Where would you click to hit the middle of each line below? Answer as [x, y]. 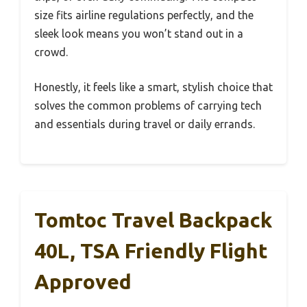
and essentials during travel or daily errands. [145, 124]
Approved [83, 281]
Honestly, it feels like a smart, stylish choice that [153, 87]
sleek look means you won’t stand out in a [139, 33]
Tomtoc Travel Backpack [153, 220]
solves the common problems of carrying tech [148, 105]
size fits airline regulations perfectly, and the [144, 15]
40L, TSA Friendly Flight [151, 250]
